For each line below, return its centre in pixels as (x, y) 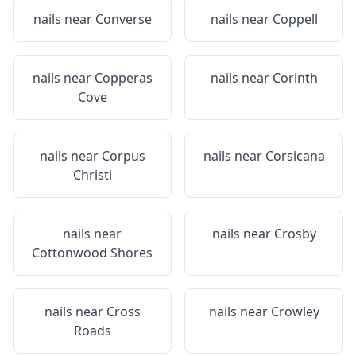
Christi (92, 175)
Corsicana (295, 156)
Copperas (123, 78)
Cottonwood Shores (92, 253)
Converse (123, 19)
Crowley (295, 311)
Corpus (123, 156)
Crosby (295, 234)
